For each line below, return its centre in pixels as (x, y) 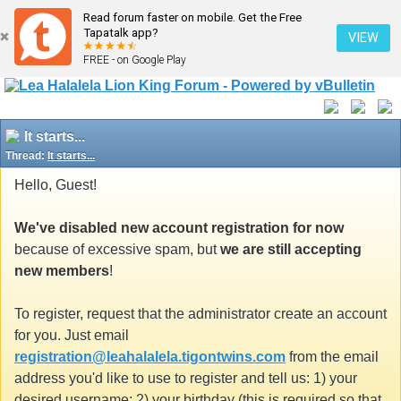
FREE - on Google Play (135, 60)
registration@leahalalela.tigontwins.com (150, 356)
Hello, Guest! (55, 184)
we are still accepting (291, 249)
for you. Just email (72, 335)
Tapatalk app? (121, 33)
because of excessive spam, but (117, 249)
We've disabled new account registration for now (179, 227)
